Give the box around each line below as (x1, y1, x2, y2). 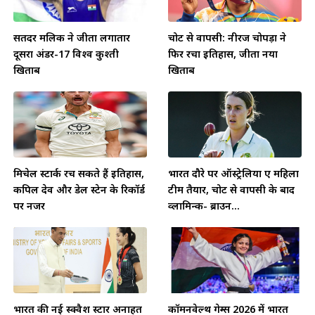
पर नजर (13, 198, 45, 212)
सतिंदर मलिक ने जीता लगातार (13, 30, 130, 44)
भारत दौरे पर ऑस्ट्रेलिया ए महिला (168, 166, 299, 180)
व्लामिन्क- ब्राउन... (168, 198, 240, 212)
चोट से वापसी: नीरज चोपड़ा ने (168, 30, 286, 44)
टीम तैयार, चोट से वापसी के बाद (168, 182, 295, 196)
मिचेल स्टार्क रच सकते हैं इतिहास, (13, 166, 144, 180)
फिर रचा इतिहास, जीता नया (168, 46, 278, 60)
